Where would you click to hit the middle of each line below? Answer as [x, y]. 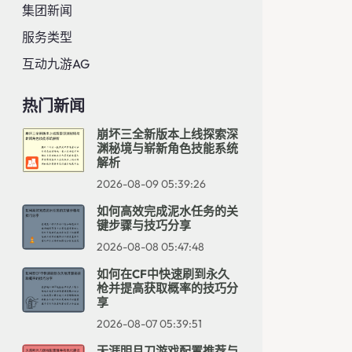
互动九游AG [56, 64]
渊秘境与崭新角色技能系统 [167, 148]
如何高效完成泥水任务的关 [167, 211]
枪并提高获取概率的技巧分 [167, 288]
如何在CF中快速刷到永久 [163, 274]
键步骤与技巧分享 [144, 225]
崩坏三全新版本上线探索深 [167, 134]
